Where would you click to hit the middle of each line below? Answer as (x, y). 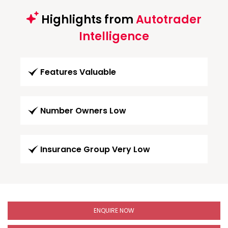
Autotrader (169, 19)
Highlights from (87, 19)
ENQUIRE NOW (114, 210)
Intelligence (114, 36)
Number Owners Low (83, 110)
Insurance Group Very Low (95, 149)
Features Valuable (78, 72)
